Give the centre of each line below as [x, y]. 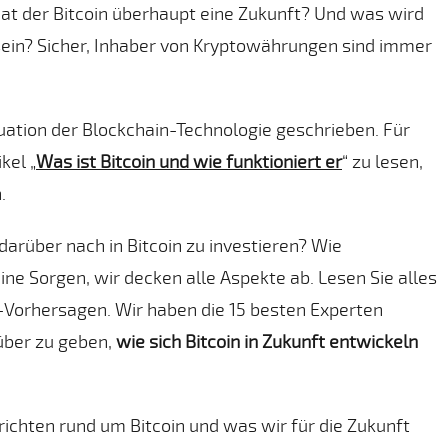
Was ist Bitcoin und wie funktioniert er [189, 160]
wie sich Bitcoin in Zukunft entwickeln [267, 340]
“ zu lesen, [382, 160]
